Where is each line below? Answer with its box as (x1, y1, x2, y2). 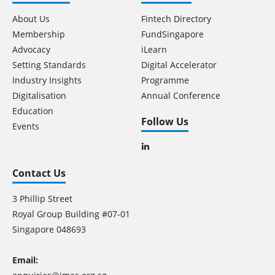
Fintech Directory (141, 13, 211, 25)
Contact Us (12, 166, 66, 180)
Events (12, 120, 39, 133)
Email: (12, 254, 38, 266)
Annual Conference (141, 90, 220, 102)
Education (12, 105, 53, 117)
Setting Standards (12, 59, 86, 71)
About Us (12, 13, 50, 25)
